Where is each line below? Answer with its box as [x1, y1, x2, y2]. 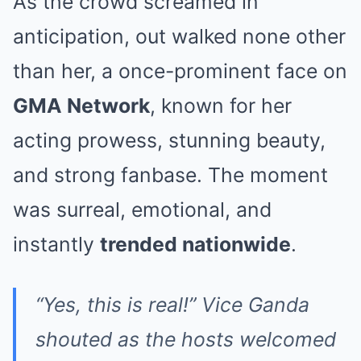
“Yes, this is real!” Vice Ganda [35, 292, 309, 317]
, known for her [150, 93, 292, 118]
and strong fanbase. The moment [13, 162, 328, 187]
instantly [13, 231, 100, 256]
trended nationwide [100, 231, 291, 256]
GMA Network [13, 93, 150, 118]
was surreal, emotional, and [13, 197, 272, 222]
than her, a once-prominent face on [13, 58, 347, 83]
